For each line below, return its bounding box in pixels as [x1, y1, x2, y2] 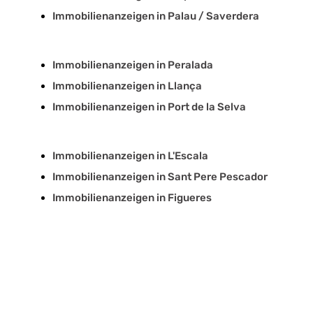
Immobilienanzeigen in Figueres [52, 191, 212, 205]
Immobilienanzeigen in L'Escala [52, 150, 208, 163]
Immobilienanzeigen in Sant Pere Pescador [52, 170, 268, 184]
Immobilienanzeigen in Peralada [52, 59, 213, 72]
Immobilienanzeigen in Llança [52, 80, 202, 93]
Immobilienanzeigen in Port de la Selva [52, 101, 246, 114]
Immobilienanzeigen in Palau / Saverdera [52, 10, 259, 23]
